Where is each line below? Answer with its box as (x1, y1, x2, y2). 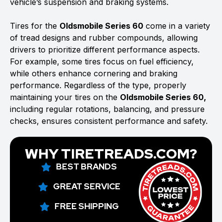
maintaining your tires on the (10, 92, 120, 102)
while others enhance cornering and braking (10, 68, 177, 78)
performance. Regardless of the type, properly (10, 80, 186, 90)
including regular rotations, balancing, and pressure (10, 104, 205, 114)
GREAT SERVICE (53, 181, 120, 192)
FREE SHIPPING (54, 201, 119, 212)
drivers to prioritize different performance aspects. (10, 45, 200, 55)
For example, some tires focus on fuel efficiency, (10, 56, 194, 66)
